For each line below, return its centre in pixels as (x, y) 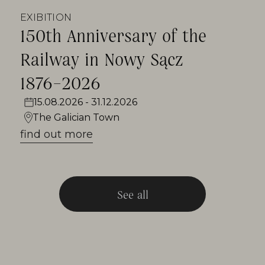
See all (132, 194)
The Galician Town (76, 118)
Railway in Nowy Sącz (101, 59)
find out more (56, 135)
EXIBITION (46, 18)
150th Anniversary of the (113, 35)
